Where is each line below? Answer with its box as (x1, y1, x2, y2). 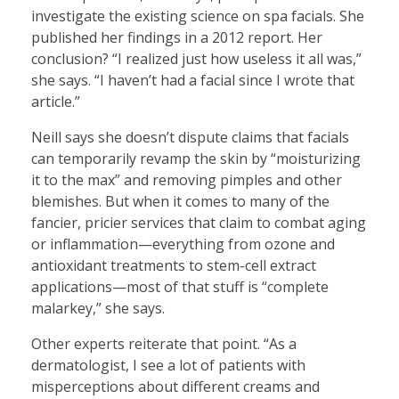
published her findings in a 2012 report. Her (31, 27, 322, 47)
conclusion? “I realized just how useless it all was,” (31, 48, 362, 69)
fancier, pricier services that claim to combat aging (31, 212, 366, 232)
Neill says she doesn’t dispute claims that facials (31, 126, 349, 147)
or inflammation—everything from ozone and (31, 233, 335, 254)
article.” (31, 91, 80, 111)
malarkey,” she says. (31, 297, 165, 318)
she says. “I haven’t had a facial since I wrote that (31, 69, 354, 90)
